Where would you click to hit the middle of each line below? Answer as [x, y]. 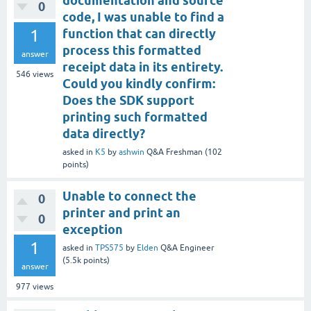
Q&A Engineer [187, 248]
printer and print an [121, 213]
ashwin [132, 152]
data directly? [104, 134]
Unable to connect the [129, 196]
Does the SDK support [128, 101]
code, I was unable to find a [143, 17]
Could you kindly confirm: [139, 84]
